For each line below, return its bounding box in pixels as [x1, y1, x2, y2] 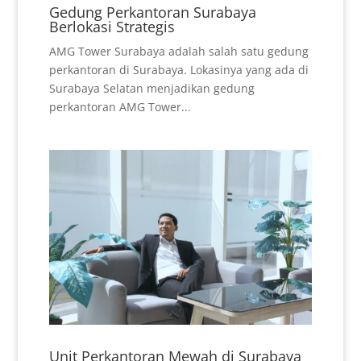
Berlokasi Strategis [48, 16, 175, 36]
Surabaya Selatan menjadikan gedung [48, 80, 255, 96]
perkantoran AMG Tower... [48, 98, 191, 114]
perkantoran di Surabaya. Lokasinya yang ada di [48, 61, 309, 77]
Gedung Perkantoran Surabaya [48, 2, 256, 22]
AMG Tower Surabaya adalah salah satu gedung [48, 43, 309, 59]
